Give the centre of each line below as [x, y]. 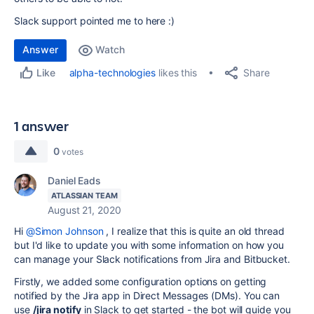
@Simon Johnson [64, 231]
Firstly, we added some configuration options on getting [141, 281]
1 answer [42, 126]
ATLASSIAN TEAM [84, 196]
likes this [177, 73]
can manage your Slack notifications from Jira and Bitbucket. [152, 259]
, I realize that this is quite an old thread [194, 231]
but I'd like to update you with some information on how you [149, 245]
